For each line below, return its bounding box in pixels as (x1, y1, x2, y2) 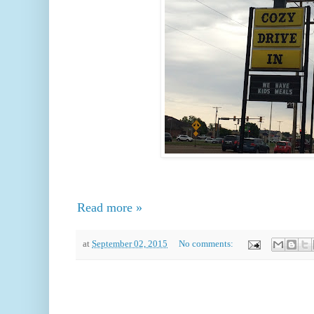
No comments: (178, 239, 235, 250)
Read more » (77, 200, 142, 215)
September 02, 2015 (92, 239, 168, 250)
